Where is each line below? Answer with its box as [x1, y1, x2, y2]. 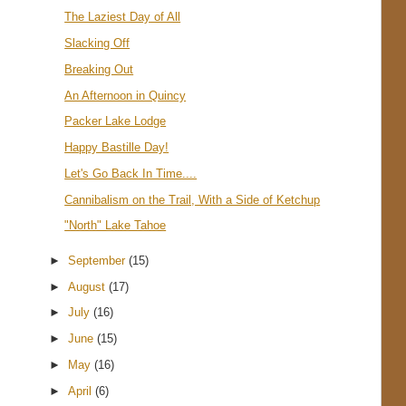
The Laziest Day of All [64, 10, 181, 24]
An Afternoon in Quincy [64, 88, 187, 102]
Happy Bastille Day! [64, 140, 169, 155]
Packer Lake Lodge [64, 114, 167, 129]
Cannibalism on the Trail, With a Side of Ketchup [64, 192, 321, 207]
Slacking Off [64, 36, 130, 51]
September [68, 253, 130, 267]
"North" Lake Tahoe [64, 218, 167, 233]
